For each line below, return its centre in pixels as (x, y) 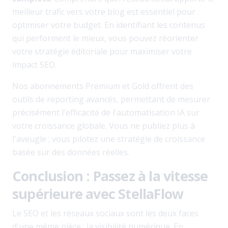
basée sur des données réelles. (71, 152)
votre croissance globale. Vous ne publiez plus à (104, 126)
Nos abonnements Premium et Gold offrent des (103, 86)
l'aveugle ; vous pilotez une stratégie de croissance (109, 139)
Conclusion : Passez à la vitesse (110, 176)
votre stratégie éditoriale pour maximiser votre (102, 51)
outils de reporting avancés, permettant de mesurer (111, 99)
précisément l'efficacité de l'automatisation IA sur (106, 112)
